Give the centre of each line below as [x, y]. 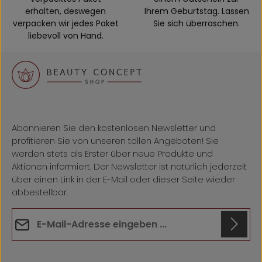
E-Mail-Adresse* [45, 213]
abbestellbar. [40, 192]
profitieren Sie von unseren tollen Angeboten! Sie [115, 140]
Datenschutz [36, 251]
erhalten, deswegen [65, 11]
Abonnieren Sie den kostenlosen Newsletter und [114, 127]
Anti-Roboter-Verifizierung [92, 251]
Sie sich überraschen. [196, 23]
